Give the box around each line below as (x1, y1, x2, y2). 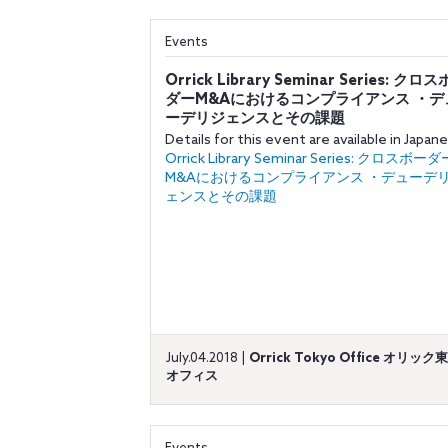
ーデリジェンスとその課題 (165, 110, 345, 128)
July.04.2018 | (166, 351, 249, 366)
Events (165, 35, 208, 50)
